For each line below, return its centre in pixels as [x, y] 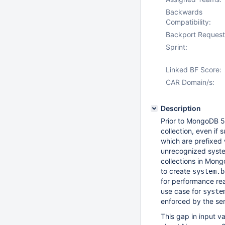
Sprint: [177, 47]
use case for [182, 191]
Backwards [184, 12]
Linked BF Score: [194, 70]
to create [177, 171]
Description [181, 108]
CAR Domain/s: [190, 82]
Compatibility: [188, 22]
